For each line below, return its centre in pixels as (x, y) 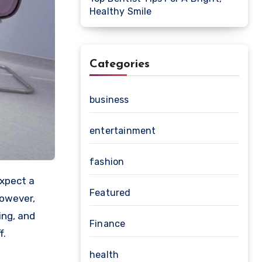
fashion (107, 162)
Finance (108, 224)
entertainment (123, 131)
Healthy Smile (121, 11)
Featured (110, 193)
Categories (120, 64)
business (109, 100)
